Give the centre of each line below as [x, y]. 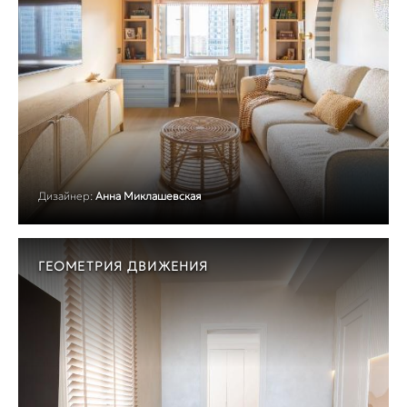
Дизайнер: [65, 195]
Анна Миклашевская [148, 195]
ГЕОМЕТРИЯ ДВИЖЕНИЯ [124, 266]
